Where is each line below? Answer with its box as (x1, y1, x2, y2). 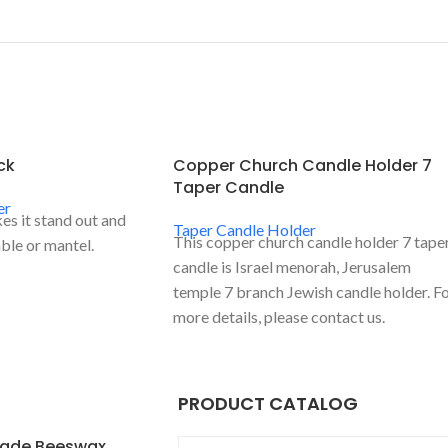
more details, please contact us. (173, 307, 385, 327)
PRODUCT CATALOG (177, 391, 358, 417)
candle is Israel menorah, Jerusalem (173, 257, 411, 277)
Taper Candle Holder (173, 220, 316, 240)
